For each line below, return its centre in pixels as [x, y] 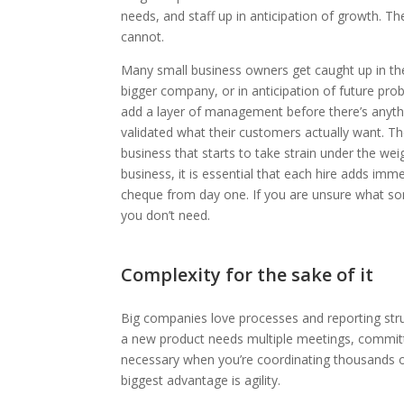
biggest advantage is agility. [201, 380]
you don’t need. [168, 215]
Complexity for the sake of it [248, 274]
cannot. [143, 36]
